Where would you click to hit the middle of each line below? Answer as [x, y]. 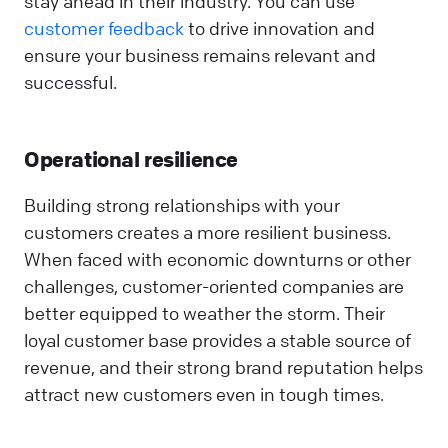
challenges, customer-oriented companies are [214, 285]
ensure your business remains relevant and [200, 55]
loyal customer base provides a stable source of [217, 339]
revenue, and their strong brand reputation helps [223, 366]
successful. [70, 82]
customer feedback [104, 28]
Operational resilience [131, 159]
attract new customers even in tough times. [204, 393]
